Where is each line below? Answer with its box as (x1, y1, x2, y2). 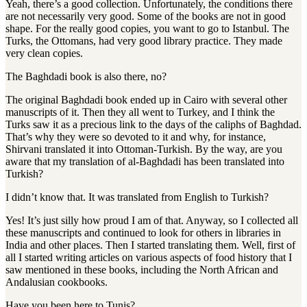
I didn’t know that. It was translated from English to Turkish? (5, 191, 269, 204)
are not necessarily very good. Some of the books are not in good (5, 10, 286, 23)
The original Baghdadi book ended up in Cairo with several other (5, 94, 287, 106)
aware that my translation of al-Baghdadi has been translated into (5, 156, 284, 168)
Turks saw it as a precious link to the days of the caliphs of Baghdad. (5, 119, 302, 131)
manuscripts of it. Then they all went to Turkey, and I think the (5, 106, 275, 119)
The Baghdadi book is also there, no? (5, 71, 167, 83)
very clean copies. (5, 47, 83, 60)
